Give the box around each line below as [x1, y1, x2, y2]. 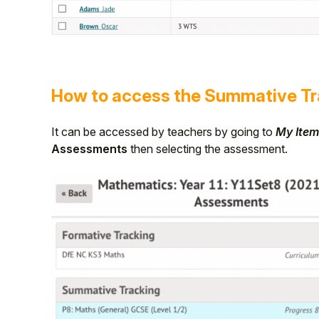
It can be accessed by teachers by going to [51, 124, 276, 139]
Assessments [51, 141, 127, 156]
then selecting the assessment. [127, 141, 288, 156]
